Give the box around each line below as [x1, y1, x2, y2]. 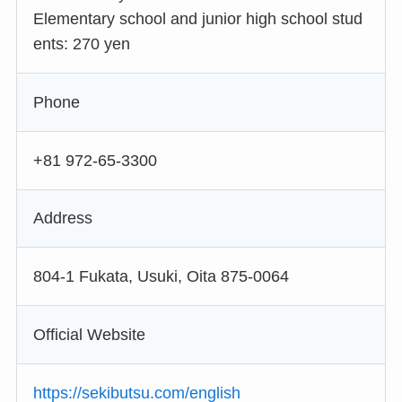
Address [32, 209, 92, 228]
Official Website [32, 326, 145, 345]
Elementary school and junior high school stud [32, 10, 363, 29]
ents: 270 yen [32, 35, 130, 54]
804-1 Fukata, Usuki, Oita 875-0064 [32, 267, 289, 286]
